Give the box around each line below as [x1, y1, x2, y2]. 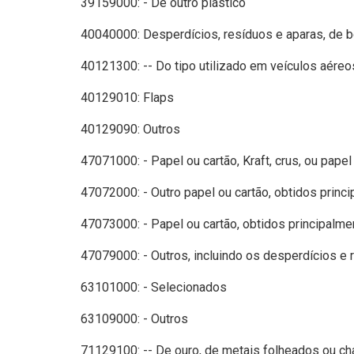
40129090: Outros [81, 121, 180, 137]
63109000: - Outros [81, 311, 188, 326]
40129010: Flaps [81, 89, 174, 105]
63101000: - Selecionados [81, 279, 227, 295]
